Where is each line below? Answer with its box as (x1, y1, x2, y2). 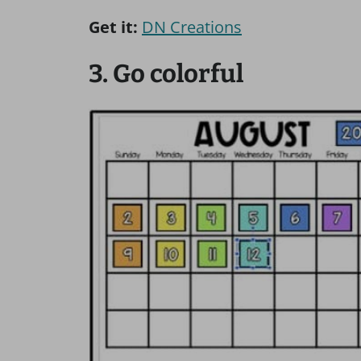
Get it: (89, 15, 138, 38)
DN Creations (142, 15, 242, 38)
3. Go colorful (89, 58, 243, 89)
